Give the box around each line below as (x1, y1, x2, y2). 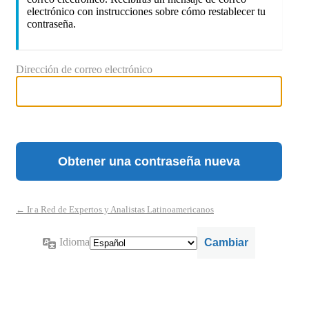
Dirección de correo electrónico (16, 63, 152, 76)
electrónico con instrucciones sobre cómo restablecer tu (27, 6, 266, 18)
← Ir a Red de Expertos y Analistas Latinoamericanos (16, 204, 214, 215)
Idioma (59, 236, 90, 248)
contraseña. (27, 18, 76, 30)
